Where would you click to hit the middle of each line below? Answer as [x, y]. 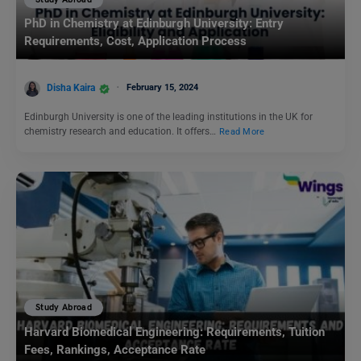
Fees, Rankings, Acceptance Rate [115, 349]
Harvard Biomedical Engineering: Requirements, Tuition [174, 332]
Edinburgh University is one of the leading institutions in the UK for [168, 116]
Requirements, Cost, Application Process [135, 41]
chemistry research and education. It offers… [121, 131]
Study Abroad [64, 308]
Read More [242, 131]
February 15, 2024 [162, 87]
